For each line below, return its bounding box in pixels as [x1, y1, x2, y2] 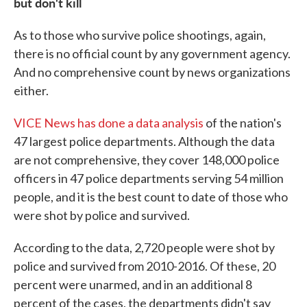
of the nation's [204, 115, 282, 130]
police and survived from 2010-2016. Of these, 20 [14, 258, 275, 273]
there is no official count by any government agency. [14, 46, 291, 61]
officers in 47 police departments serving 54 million [14, 171, 284, 186]
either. [14, 83, 49, 98]
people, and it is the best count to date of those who [14, 189, 288, 204]
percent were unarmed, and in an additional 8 [14, 277, 252, 292]
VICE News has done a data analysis [14, 115, 204, 130]
